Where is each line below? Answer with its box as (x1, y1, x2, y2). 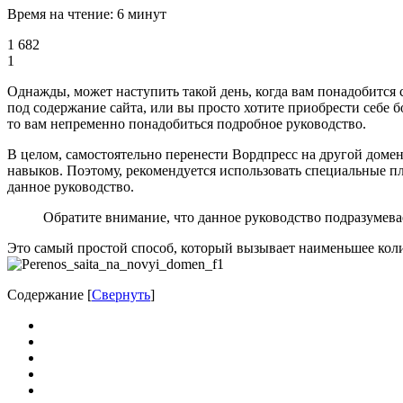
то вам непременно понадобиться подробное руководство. (7, 115, 366, 131)
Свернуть (92, 286, 150, 302)
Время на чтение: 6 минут (7, 5, 166, 22)
